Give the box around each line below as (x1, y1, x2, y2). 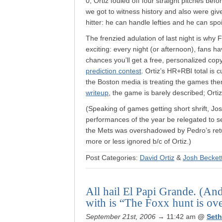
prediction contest (86, 67, 141, 75)
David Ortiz (140, 154, 174, 162)
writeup (86, 89, 109, 97)
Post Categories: (86, 154, 140, 162)
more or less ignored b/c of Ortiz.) (86, 137, 191, 145)
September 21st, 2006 (86, 213, 156, 221)
